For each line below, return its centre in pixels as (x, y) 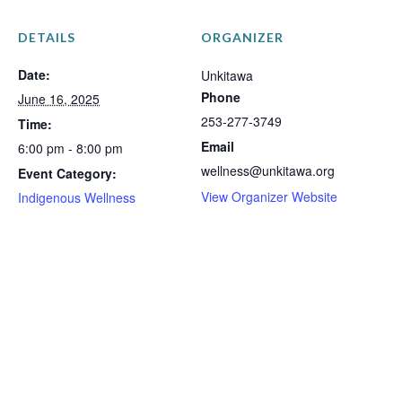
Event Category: (67, 173)
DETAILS (47, 37)
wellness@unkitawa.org (268, 170)
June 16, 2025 (59, 99)
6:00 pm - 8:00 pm (70, 148)
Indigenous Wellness (77, 197)
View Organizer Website (269, 197)
